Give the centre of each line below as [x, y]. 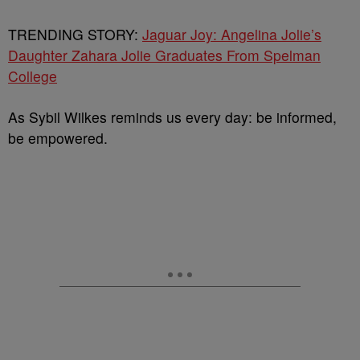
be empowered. [58, 138]
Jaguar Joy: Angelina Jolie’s [232, 34]
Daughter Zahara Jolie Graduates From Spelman [164, 55]
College [33, 76]
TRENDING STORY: [75, 34]
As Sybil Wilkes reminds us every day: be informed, [172, 117]
